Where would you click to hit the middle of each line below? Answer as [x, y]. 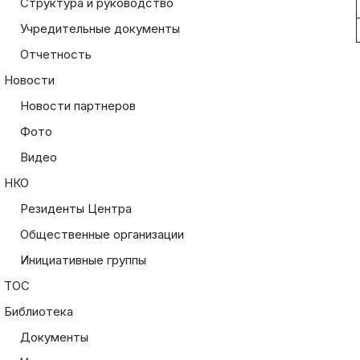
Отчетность [55, 54]
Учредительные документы [100, 29]
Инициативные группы [83, 260]
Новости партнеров [78, 106]
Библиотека [38, 311]
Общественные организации [102, 234]
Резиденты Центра [76, 209]
